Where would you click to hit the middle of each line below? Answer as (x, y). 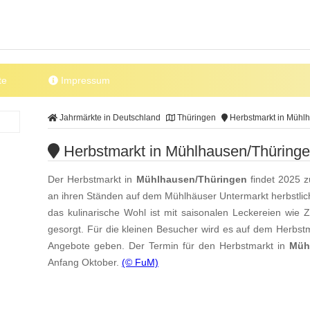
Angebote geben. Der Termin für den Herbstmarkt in (168, 246)
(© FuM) (140, 263)
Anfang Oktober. (85, 263)
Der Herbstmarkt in (92, 180)
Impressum (84, 80)
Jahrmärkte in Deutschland (109, 118)
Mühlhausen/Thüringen (191, 180)
